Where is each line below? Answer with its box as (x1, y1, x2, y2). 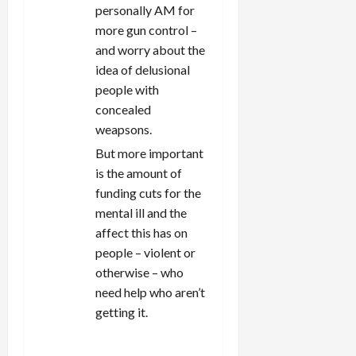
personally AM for (95, 2, 195, 17)
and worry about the (95, 41, 205, 57)
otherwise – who (95, 264, 184, 280)
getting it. (95, 304, 148, 319)
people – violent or (95, 244, 195, 260)
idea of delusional (95, 61, 190, 77)
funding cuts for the (95, 184, 201, 200)
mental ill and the (95, 204, 187, 220)
